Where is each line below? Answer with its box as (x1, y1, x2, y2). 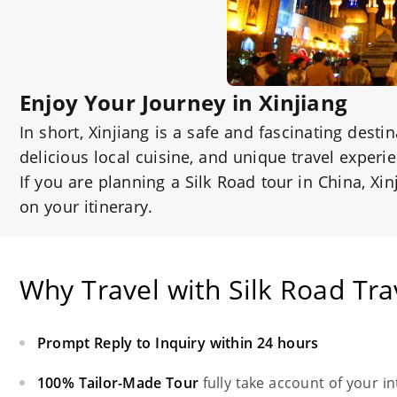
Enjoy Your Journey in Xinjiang (19, 88, 348, 117)
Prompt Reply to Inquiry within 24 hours (37, 333, 319, 353)
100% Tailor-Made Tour (37, 373, 198, 393)
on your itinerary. (19, 196, 153, 217)
